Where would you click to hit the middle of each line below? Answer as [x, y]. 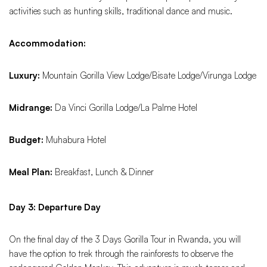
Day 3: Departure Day [55, 207]
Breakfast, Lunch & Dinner [103, 172]
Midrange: [31, 108]
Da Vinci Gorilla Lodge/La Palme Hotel [125, 108]
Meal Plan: [31, 172]
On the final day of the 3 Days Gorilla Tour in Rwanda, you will [125, 240]
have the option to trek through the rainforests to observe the [121, 254]
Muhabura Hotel [75, 140]
